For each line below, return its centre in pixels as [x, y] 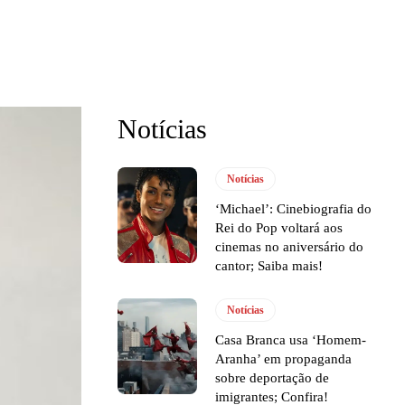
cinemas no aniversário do [290, 247]
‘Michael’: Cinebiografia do [294, 209]
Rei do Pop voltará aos [279, 228]
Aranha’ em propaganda [284, 359]
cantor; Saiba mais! [269, 266]
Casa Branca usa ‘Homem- [291, 340]
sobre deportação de [273, 378]
